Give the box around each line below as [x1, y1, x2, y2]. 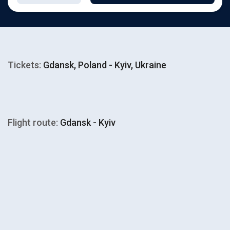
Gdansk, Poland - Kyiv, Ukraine [41, 60, 166, 70]
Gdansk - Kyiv [58, 117, 116, 128]
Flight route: [8, 117, 58, 128]
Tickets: [8, 60, 41, 70]
